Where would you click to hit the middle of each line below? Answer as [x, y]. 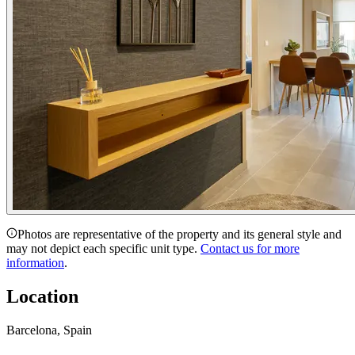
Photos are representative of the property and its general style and [179, 234]
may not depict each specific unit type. [102, 248]
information [35, 262]
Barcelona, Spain [49, 330]
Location [42, 296]
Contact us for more [250, 248]
